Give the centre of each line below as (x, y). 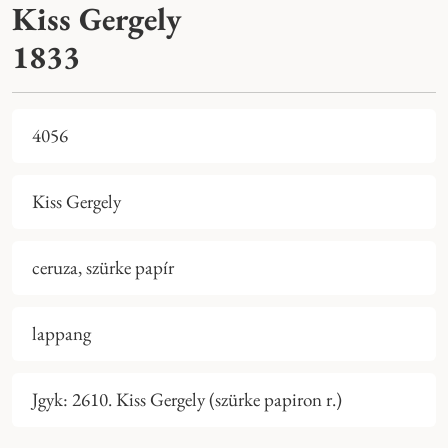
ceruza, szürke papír (103, 268)
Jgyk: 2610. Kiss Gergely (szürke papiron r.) (187, 400)
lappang (61, 334)
